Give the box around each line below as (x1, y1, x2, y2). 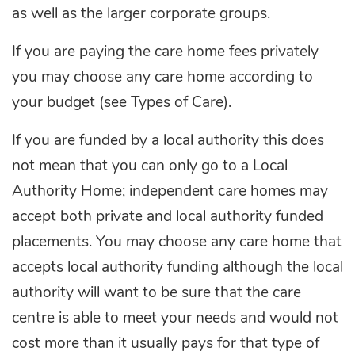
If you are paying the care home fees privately (12, 44, 319, 60)
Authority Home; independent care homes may (12, 184, 328, 200)
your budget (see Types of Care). (12, 95, 235, 111)
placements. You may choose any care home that (12, 235, 342, 250)
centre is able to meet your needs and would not (12, 311, 338, 326)
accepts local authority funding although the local (12, 260, 343, 276)
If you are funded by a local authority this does (12, 133, 324, 149)
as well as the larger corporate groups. (12, 6, 270, 22)
